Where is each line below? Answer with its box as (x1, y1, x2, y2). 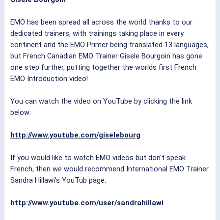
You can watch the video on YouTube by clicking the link (10, 97, 192, 106)
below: (10, 108, 31, 117)
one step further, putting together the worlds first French (10, 63, 196, 72)
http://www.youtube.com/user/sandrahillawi (10, 198, 164, 208)
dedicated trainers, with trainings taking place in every (10, 29, 184, 38)
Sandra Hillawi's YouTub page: (10, 176, 106, 185)
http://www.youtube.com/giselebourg (10, 131, 140, 140)
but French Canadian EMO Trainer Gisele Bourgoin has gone (10, 52, 202, 61)
